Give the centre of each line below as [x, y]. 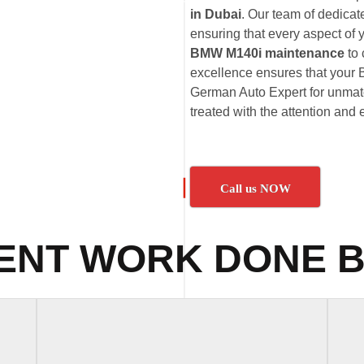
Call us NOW [255, 188]
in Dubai [216, 14]
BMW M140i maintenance [267, 53]
